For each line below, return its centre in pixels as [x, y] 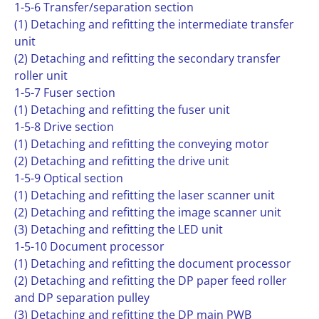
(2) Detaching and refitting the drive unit [122, 161]
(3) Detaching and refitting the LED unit [119, 229]
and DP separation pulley [82, 298]
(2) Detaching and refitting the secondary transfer [147, 58]
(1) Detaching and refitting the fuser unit [122, 110]
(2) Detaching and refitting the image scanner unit [148, 212]
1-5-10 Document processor [89, 246]
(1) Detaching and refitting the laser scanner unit [145, 195]
